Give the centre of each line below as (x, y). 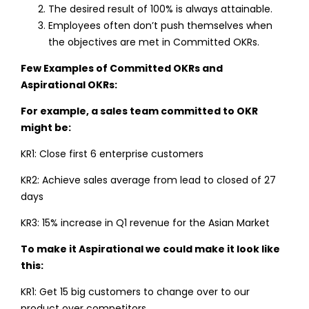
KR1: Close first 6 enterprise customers (112, 153)
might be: (46, 127)
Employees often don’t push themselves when (160, 25)
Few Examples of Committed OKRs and (121, 68)
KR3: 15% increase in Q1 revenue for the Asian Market (145, 222)
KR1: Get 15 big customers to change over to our (135, 291)
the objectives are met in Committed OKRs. (153, 42)
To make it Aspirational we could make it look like (150, 249)
